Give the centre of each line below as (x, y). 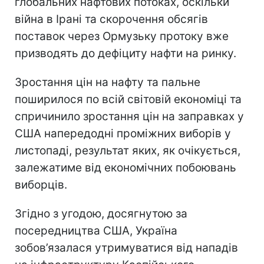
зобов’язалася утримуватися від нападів (126, 248)
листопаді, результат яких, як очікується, (128, 151)
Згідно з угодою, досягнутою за (101, 214)
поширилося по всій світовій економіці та (128, 100)
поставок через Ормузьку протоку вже (122, 37)
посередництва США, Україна (96, 231)
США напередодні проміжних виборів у (123, 134)
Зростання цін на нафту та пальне (108, 82)
